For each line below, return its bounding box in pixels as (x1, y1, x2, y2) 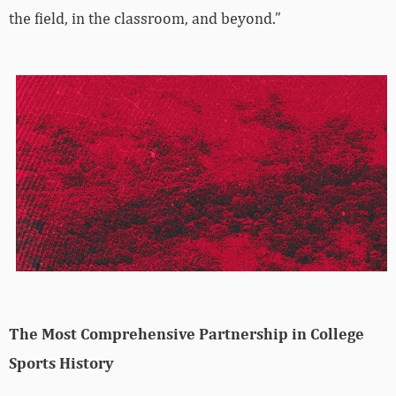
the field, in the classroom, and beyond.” (9, 8, 281, 27)
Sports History (9, 353, 114, 372)
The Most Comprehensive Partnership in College (9, 324, 364, 343)
